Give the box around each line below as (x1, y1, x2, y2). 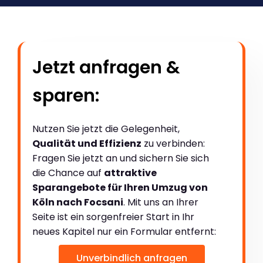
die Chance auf (32, 166, 104, 180)
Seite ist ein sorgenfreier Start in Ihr (32, 210, 194, 224)
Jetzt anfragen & (32, 55, 180, 80)
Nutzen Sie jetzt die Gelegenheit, (32, 122, 180, 136)
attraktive (104, 166, 157, 180)
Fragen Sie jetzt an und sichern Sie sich (32, 151, 209, 166)
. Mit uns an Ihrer (123, 195, 198, 210)
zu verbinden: (141, 137, 205, 151)
